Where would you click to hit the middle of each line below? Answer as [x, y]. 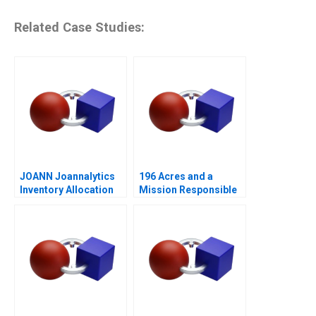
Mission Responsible [188, 189]
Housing [159, 203]
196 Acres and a [176, 176]
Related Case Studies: [79, 28]
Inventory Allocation [67, 189]
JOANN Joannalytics [67, 176]
